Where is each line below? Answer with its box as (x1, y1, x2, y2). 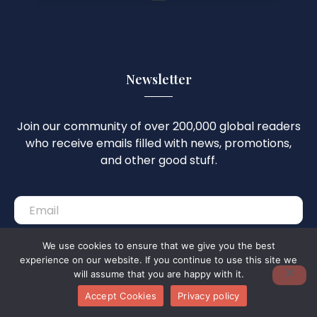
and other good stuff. (100, 152, 217, 168)
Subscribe (132, 241, 185, 255)
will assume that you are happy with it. (73, 268, 244, 279)
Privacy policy (178, 289, 240, 301)
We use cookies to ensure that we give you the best (42, 240, 275, 251)
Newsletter (125, 71, 192, 88)
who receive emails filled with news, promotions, (25, 135, 292, 151)
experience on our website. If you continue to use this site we (20, 254, 297, 265)
